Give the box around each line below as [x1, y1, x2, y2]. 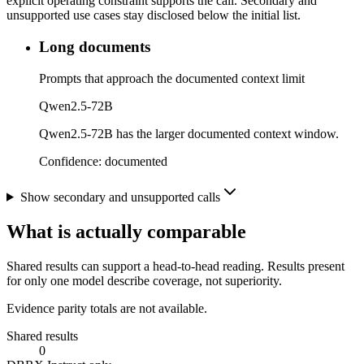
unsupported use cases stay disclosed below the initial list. [6, 8, 301, 23]
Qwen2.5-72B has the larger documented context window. [39, 126, 339, 141]
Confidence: [39, 154, 105, 168]
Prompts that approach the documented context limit [39, 71, 305, 85]
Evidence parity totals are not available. [6, 301, 207, 315]
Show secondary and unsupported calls [19, 189, 220, 204]
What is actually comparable [6, 220, 246, 242]
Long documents [39, 38, 150, 56]
